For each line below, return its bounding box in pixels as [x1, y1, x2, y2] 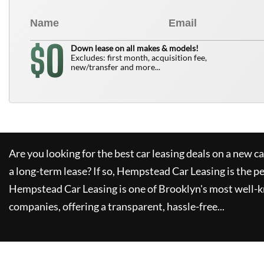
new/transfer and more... [71, 62, 160, 72]
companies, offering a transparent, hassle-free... [9, 200, 225, 213]
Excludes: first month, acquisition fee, [71, 52, 207, 62]
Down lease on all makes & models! [71, 43, 199, 53]
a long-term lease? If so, [9, 164, 115, 177]
